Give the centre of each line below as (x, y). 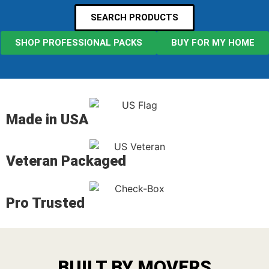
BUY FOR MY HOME (213, 43)
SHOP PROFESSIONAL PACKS (78, 43)
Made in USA (47, 119)
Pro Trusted (45, 203)
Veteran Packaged (66, 161)
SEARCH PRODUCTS (134, 17)
